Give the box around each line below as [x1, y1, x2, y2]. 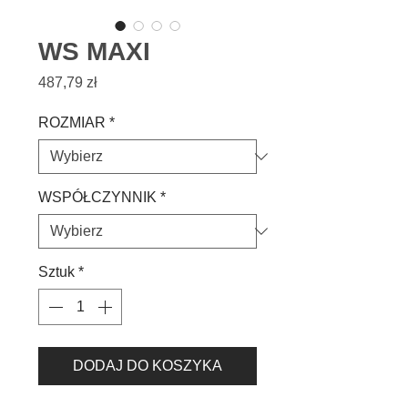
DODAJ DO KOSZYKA [73, 358, 222, 373]
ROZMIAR [38, 115, 106, 130]
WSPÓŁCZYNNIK [38, 189, 157, 205]
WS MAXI [38, 37, 150, 66]
